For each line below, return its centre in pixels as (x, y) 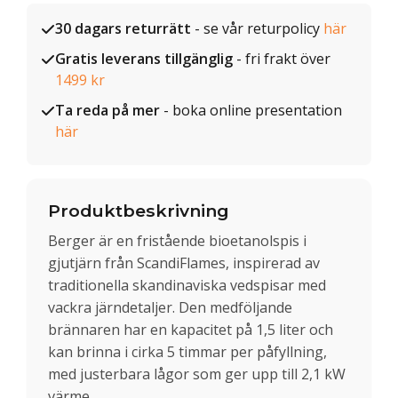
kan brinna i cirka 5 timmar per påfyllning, (187, 351)
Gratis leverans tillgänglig (144, 59)
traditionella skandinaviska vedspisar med (187, 285)
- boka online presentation (251, 110)
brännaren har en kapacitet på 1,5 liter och (191, 329)
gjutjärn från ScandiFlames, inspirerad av (184, 263)
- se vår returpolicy (257, 28)
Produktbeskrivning (139, 211)
